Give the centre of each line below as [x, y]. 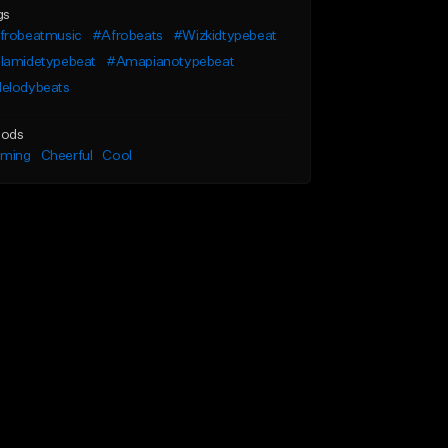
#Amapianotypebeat [170, 62]
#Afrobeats [127, 36]
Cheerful [66, 156]
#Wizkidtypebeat [224, 36]
